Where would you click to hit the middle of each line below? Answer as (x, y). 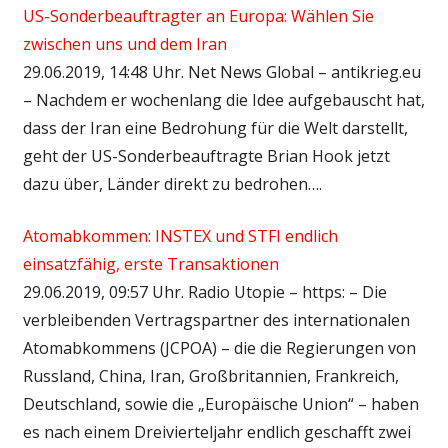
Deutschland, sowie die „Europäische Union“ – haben (220, 403)
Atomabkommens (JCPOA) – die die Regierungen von (219, 347)
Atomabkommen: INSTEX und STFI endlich (180, 235)
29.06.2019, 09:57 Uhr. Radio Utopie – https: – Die (204, 291)
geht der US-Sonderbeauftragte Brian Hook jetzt (206, 155)
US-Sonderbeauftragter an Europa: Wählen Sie (198, 15)
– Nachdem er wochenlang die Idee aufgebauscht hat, (223, 99)
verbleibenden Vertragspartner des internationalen (216, 319)
